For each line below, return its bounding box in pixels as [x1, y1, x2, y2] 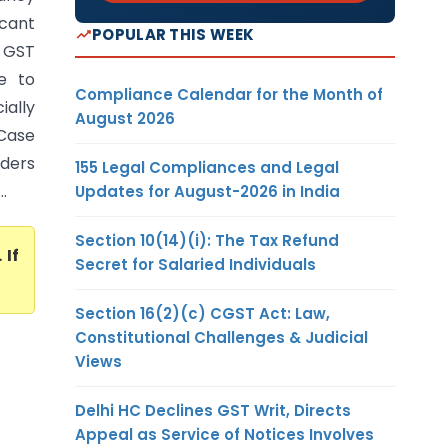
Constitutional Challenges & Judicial [75, 326, 368, 348]
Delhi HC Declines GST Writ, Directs [75, 399, 351, 421]
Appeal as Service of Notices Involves [75, 423, 374, 445]
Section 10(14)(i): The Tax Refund [75, 229, 339, 251]
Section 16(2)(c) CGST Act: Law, [75, 302, 330, 324]
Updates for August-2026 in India [75, 180, 340, 202]
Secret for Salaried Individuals [75, 253, 316, 275]
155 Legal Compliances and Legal [75, 156, 339, 178]
